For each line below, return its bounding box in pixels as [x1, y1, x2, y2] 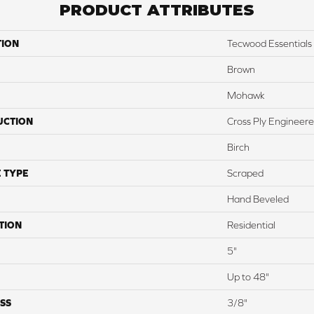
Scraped [227, 168, 264, 179]
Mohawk [227, 90, 265, 102]
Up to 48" [227, 271, 269, 283]
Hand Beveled [227, 193, 289, 205]
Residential [227, 219, 275, 231]
